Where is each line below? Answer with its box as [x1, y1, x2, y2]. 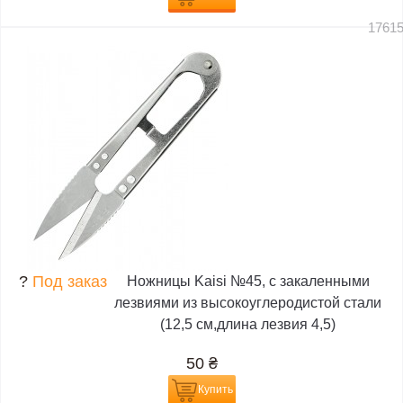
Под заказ [32, 272, 107, 291]
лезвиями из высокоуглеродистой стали [114, 294, 381, 310]
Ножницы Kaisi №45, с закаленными [126, 273, 370, 289]
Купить [197, 382, 233, 396]
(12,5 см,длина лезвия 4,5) [160, 316, 336, 332]
